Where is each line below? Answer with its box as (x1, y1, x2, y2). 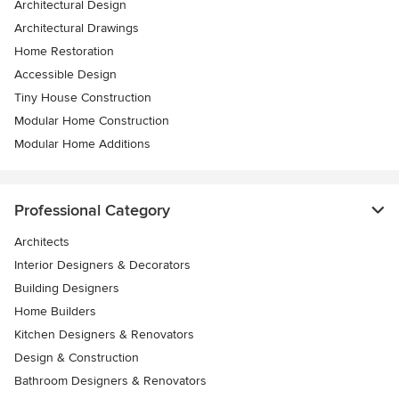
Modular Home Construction (14, 113, 169, 129)
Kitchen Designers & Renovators (14, 327, 194, 343)
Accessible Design (14, 67, 117, 83)
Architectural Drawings (14, 20, 139, 37)
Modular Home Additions (14, 136, 151, 152)
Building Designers (14, 281, 119, 297)
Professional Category (14, 200, 170, 221)
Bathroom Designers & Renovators (14, 373, 207, 389)
